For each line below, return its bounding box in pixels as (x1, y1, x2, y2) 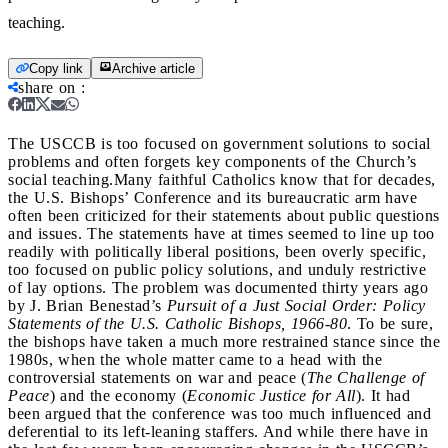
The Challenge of (306, 368, 425, 386)
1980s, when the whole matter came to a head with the (8, 350, 382, 368)
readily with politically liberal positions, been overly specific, (8, 242, 426, 260)
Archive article (112, 60, 195, 76)
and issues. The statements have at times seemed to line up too (8, 224, 435, 242)
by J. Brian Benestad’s (8, 296, 167, 314)
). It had (355, 386, 410, 404)
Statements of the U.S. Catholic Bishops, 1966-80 (8, 314, 347, 332)
